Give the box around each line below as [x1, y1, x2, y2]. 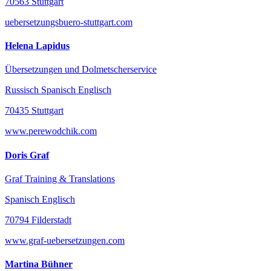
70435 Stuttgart [5, 105, 64, 116]
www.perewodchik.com [5, 126, 97, 137]
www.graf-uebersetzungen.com [5, 235, 125, 246]
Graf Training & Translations [5, 173, 115, 184]
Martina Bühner [5, 259, 73, 270]
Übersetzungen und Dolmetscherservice [5, 64, 157, 75]
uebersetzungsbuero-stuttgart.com [5, 16, 132, 27]
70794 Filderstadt [5, 214, 71, 225]
